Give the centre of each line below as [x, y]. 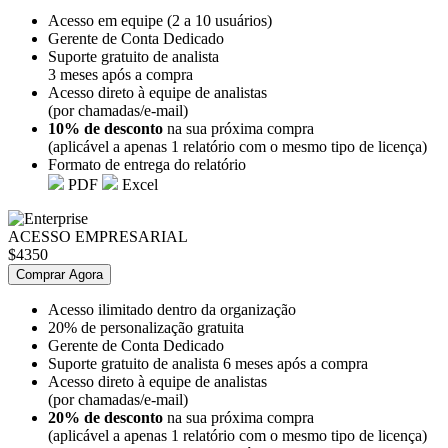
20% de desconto [105, 417]
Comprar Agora [59, 274]
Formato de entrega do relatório [147, 164]
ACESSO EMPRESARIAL [98, 236]
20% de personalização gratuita [146, 327]
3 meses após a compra [120, 74]
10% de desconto [105, 128]
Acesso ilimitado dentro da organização [172, 309]
